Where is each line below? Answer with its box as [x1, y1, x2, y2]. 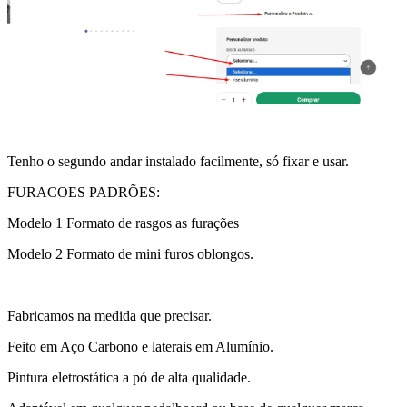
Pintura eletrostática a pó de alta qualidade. [7, 369, 251, 385]
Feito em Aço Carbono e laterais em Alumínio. [7, 338, 273, 354]
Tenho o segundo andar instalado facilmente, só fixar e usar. [7, 153, 349, 169]
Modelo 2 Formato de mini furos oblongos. [7, 245, 253, 262]
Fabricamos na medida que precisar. [7, 307, 212, 323]
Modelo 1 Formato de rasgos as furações [7, 214, 239, 231]
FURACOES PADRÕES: [7, 184, 160, 200]
